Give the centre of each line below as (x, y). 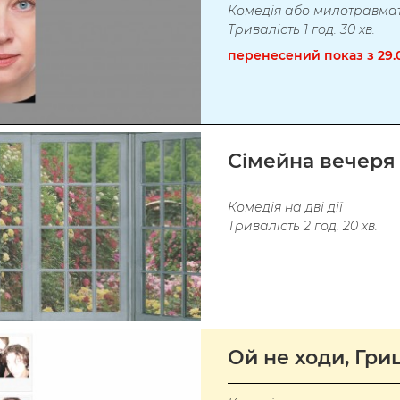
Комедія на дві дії (285, 207)
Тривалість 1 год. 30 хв (300, 29)
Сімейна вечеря (311, 161)
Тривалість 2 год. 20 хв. (302, 225)
